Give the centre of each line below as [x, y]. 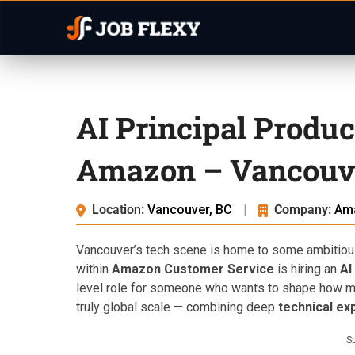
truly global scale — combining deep [177, 307]
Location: [118, 210]
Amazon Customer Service [193, 269]
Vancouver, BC [191, 210]
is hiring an [307, 269]
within [94, 269]
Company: [303, 210]
